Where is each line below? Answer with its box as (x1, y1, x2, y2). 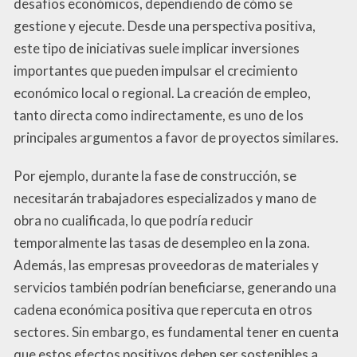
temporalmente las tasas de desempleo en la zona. (14, 234, 310, 252)
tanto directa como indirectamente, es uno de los (14, 107, 304, 124)
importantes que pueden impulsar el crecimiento (14, 62, 298, 80)
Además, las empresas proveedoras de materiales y (14, 257, 319, 274)
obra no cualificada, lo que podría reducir (14, 212, 253, 229)
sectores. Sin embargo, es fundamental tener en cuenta (14, 324, 339, 341)
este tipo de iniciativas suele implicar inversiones (14, 40, 300, 57)
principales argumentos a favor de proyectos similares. (14, 129, 339, 147)
